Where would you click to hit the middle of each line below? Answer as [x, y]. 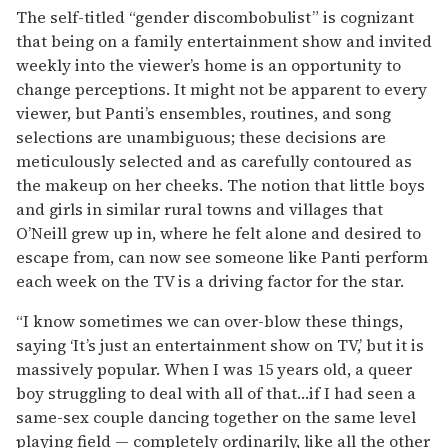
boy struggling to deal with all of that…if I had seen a [216, 392]
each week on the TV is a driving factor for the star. [210, 280]
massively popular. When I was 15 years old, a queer [214, 368]
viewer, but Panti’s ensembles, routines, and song [203, 112]
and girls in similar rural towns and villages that [199, 208]
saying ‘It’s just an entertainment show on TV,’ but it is [220, 344]
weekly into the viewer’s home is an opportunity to [208, 64]
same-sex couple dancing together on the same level [216, 416]
